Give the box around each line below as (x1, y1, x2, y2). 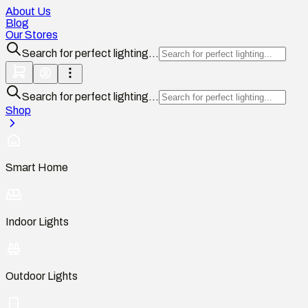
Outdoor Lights (5, 270, 78, 283)
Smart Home (5, 161, 68, 173)
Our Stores (5, 28, 58, 41)
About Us (5, 5, 51, 17)
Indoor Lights (5, 216, 69, 228)
